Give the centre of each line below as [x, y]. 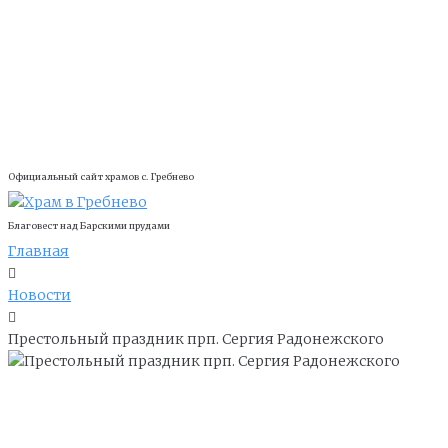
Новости [39, 294]
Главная [38, 250]
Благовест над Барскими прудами [89, 226]
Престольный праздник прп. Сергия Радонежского [196, 338]
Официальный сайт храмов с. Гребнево [101, 177]
